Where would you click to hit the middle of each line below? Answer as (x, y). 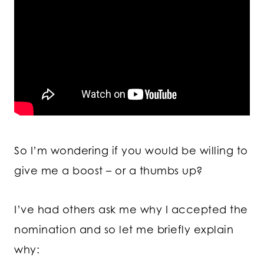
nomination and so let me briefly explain (124, 229)
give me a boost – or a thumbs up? (110, 170)
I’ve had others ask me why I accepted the (131, 209)
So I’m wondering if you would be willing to (131, 150)
